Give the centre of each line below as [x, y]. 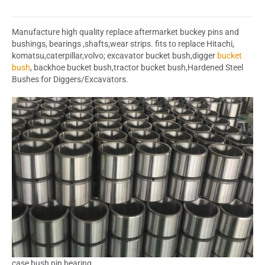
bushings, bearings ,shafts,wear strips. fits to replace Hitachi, [123, 43]
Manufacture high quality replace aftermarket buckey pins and [125, 32]
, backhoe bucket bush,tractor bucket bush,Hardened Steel [137, 67]
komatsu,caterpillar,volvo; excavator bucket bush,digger [114, 55]
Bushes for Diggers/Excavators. [70, 79]
